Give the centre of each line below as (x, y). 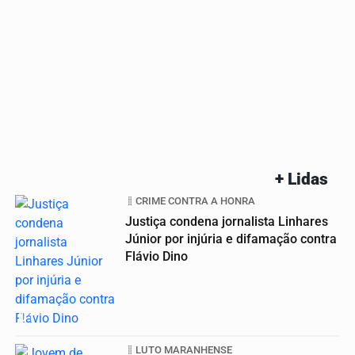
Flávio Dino (157, 257)
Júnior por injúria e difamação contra (231, 239)
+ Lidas (302, 179)
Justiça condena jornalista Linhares (227, 222)
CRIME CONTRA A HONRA (195, 201)
